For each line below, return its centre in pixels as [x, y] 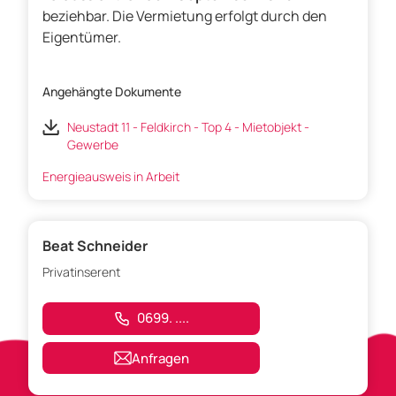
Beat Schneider [95, 246]
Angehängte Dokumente [112, 92]
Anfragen [160, 358]
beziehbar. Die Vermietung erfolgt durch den [185, 16]
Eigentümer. [82, 38]
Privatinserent [81, 272]
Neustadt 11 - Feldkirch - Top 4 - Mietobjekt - [188, 127]
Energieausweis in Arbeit [111, 177]
